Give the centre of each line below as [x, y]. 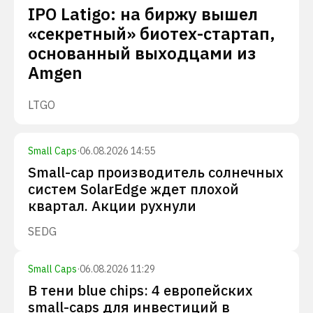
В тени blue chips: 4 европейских [140, 290]
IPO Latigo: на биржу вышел [143, 14]
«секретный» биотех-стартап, [152, 34]
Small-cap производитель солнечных [156, 172]
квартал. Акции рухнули [112, 206]
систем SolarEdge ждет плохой [133, 189]
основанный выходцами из [142, 53]
